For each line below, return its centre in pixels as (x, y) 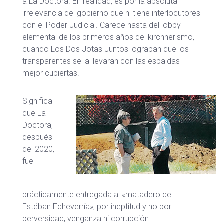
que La (34, 113)
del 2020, (38, 149)
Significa (37, 101)
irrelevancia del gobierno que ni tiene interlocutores (111, 13)
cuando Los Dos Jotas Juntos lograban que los (106, 49)
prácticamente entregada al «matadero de (97, 195)
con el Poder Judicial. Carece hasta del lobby (102, 25)
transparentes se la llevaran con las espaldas (101, 61)
